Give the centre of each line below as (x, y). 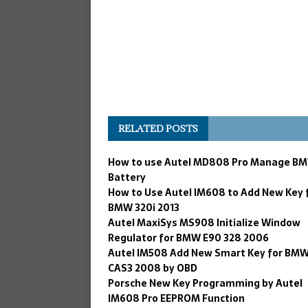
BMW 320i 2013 (144, 207)
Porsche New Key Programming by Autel (205, 283)
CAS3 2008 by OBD (153, 268)
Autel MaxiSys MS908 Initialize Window (204, 222)
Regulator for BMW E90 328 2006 (188, 238)
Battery (127, 177)
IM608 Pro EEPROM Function (176, 298)
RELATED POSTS (158, 128)
